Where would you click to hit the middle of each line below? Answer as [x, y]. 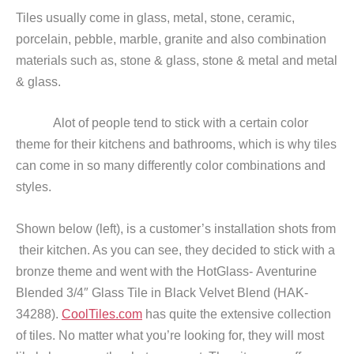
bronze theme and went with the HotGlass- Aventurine [166, 271]
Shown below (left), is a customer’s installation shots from [176, 228]
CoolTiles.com [102, 314]
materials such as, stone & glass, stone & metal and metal [177, 60]
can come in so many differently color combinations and [171, 166]
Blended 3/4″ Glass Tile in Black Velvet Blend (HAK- [162, 292]
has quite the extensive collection [237, 314]
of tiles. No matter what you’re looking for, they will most [170, 335]
